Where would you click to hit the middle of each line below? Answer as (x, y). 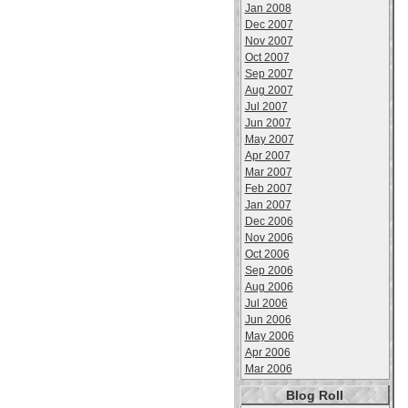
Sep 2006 (269, 270)
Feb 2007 (268, 189)
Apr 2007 (267, 156)
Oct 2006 (267, 254)
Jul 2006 (266, 303)
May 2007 (269, 139)
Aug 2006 (269, 287)
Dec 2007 (269, 25)
